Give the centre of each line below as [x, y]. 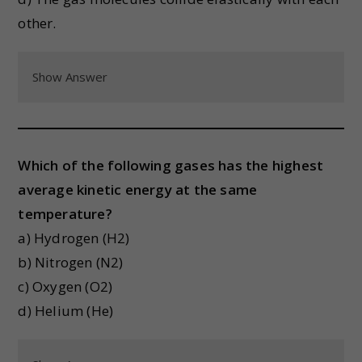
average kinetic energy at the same [138, 189]
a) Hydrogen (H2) [74, 238]
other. [37, 23]
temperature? [65, 214]
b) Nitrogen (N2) [71, 262]
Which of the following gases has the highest [171, 165]
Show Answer [70, 77]
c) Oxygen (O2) [65, 286]
